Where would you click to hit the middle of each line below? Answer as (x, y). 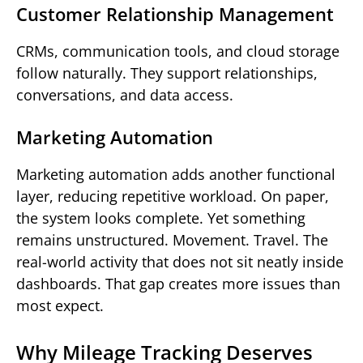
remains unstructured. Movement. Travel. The (172, 240)
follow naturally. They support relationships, (167, 73)
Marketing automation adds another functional (176, 175)
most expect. (60, 306)
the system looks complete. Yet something (161, 218)
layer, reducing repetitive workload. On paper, (173, 196)
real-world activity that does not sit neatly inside (180, 262)
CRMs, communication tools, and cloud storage (178, 51)
